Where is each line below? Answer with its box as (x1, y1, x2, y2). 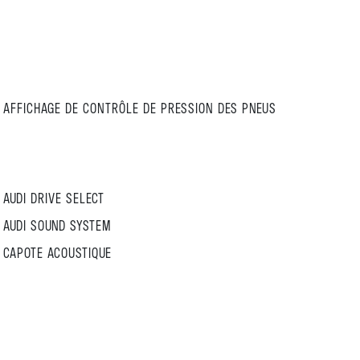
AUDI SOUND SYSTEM (3, 216, 112, 234)
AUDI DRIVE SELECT (3, 189, 104, 207)
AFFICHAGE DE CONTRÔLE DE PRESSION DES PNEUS (3, 99, 276, 117)
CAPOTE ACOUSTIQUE (3, 243, 112, 261)
